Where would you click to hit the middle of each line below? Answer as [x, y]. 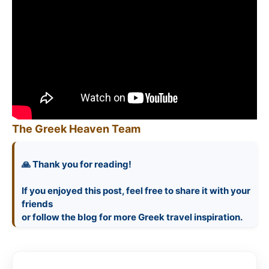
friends [37, 204]
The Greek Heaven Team [76, 128]
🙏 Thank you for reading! [77, 164]
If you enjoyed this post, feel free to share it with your [136, 190]
